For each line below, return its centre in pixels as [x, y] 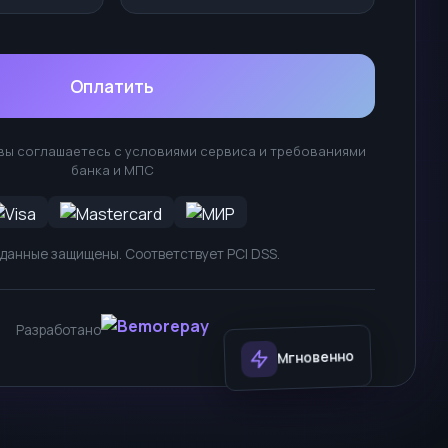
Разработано [58, 329]
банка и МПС [112, 170]
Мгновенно [325, 351]
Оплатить [112, 86]
